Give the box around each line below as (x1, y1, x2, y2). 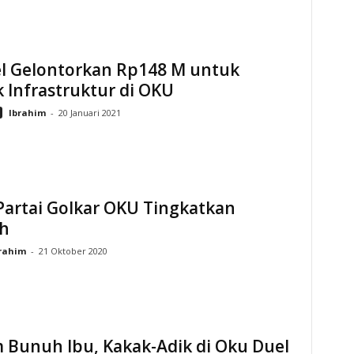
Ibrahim (8, 107, 46, 119)
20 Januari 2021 (58, 107, 121, 119)
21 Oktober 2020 (38, 245, 107, 257)
